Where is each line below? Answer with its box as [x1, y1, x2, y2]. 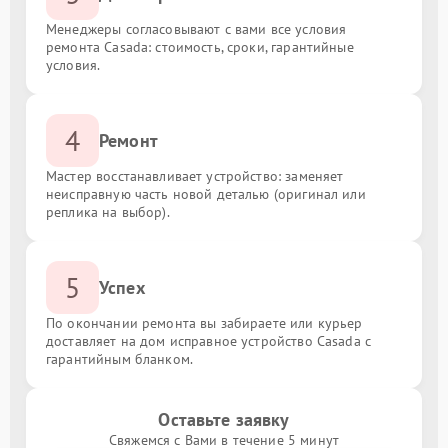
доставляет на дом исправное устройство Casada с [46, 332, 372, 350]
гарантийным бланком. [46, 350, 193, 368]
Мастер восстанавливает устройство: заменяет [46, 167, 344, 185]
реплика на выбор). [46, 203, 170, 221]
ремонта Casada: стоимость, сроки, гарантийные [46, 38, 354, 56]
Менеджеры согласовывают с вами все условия [46, 20, 347, 38]
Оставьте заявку [158, 408, 290, 431]
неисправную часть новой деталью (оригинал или [46, 185, 366, 203]
